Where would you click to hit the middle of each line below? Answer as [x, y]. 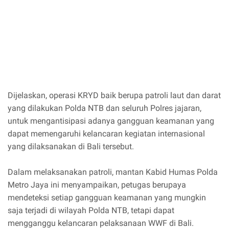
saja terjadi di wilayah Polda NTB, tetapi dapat [91, 211]
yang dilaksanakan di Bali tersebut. [71, 147]
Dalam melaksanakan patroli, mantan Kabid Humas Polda [113, 172]
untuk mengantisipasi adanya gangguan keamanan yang [111, 121]
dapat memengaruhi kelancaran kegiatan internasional [106, 134]
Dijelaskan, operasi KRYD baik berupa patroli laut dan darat [114, 96]
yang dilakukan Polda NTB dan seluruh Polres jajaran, [105, 108]
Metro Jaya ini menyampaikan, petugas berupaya [97, 185]
